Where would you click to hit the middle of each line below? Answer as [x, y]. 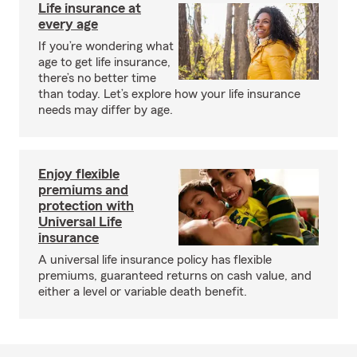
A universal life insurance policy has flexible [155, 260]
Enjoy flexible [79, 174]
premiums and [83, 190]
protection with [86, 206]
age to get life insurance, [104, 62]
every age [68, 24]
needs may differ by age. [106, 110]
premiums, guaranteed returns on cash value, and [175, 276]
